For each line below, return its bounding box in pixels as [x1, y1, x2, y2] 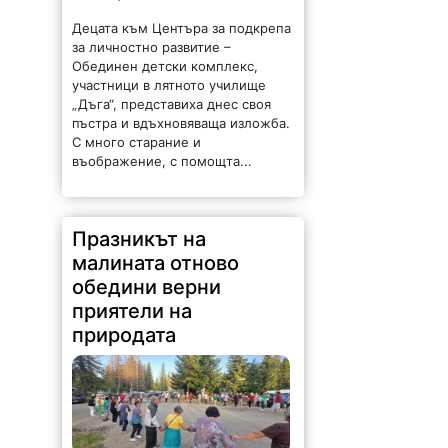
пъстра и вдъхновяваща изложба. [72, 115, 291, 132]
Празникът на [72, 227, 207, 252]
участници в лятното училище [72, 77, 267, 94]
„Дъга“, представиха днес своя [72, 96, 272, 113]
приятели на [72, 299, 193, 324]
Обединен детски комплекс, [72, 58, 259, 75]
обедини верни [72, 275, 222, 300]
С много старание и [72, 134, 202, 151]
